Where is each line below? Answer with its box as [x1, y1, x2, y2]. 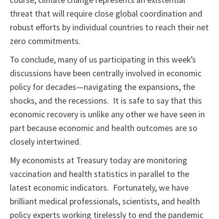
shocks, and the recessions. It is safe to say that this [10, 95, 202, 107]
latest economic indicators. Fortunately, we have [10, 182, 189, 194]
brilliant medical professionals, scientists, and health [10, 196, 200, 207]
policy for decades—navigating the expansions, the [10, 82, 195, 93]
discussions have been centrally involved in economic [10, 68, 201, 79]
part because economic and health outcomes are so [10, 123, 197, 134]
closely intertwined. [10, 136, 81, 148]
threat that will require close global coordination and [10, 8, 202, 20]
